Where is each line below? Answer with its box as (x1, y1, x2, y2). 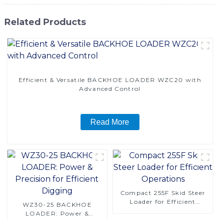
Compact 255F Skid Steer (120, 189, 206, 196)
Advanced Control (79, 84, 141, 92)
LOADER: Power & (26, 209, 89, 217)
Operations (143, 206, 182, 214)
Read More (90, 117, 130, 126)
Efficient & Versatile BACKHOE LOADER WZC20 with (18, 76, 201, 83)
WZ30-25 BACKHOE (23, 200, 92, 208)
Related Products (4, 16, 86, 27)
